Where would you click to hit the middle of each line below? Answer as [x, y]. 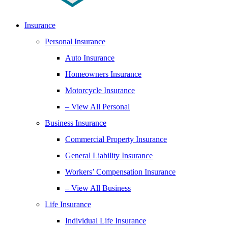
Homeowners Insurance [103, 74]
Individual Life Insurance [106, 221]
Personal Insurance [75, 41]
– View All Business [98, 188]
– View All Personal [97, 107]
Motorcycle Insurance [100, 90]
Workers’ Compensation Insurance [120, 172]
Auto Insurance [90, 58]
